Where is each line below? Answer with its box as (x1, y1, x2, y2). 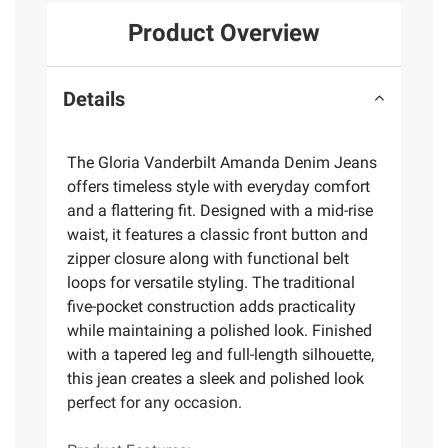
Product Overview (128, 19, 320, 48)
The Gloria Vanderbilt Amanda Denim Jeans (67, 153, 377, 173)
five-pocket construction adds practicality (67, 297, 356, 317)
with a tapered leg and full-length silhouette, (67, 345, 374, 365)
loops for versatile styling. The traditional (67, 273, 355, 293)
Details (63, 86, 125, 111)
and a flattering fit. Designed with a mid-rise (67, 201, 373, 221)
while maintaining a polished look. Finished (67, 321, 372, 341)
